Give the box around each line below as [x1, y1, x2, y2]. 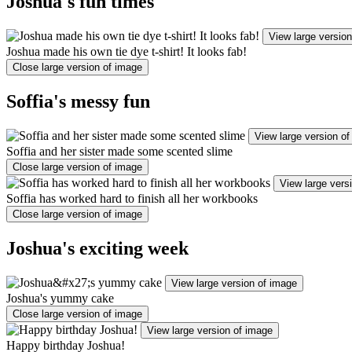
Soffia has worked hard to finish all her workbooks [6, 191, 258, 205]
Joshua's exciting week [6, 237, 189, 258]
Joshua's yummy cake [6, 291, 114, 305]
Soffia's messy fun [6, 90, 150, 112]
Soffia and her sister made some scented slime [6, 144, 233, 158]
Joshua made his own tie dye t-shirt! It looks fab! [6, 45, 247, 59]
